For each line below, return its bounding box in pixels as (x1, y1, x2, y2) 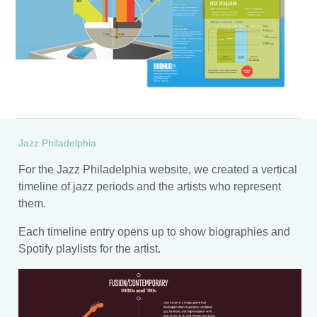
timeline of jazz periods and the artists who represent (18, 180, 281, 192)
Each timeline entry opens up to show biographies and (18, 225, 290, 238)
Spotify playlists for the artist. (18, 242, 161, 255)
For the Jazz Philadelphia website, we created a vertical (18, 163, 297, 175)
